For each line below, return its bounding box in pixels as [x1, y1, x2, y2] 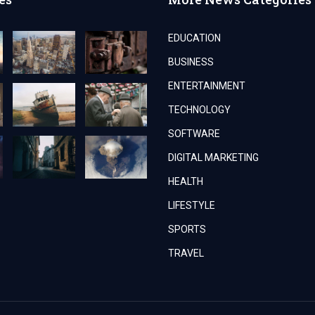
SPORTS [167, 224, 206, 236]
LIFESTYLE [167, 200, 215, 212]
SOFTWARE [167, 128, 220, 140]
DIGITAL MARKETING [167, 152, 259, 164]
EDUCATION [167, 32, 221, 44]
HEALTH [167, 176, 203, 188]
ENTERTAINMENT [167, 80, 245, 92]
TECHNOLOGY [167, 104, 231, 116]
